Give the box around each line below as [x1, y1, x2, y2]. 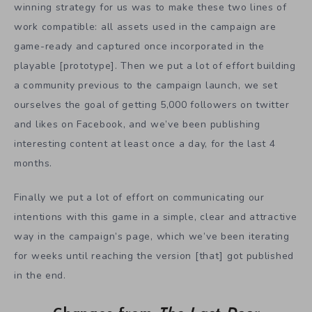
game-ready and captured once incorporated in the [14, 40, 265, 54]
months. [14, 157, 52, 171]
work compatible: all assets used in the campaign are [14, 20, 276, 34]
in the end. [14, 268, 66, 282]
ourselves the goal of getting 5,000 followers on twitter [14, 98, 290, 112]
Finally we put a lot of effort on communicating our [14, 190, 265, 204]
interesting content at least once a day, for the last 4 [14, 137, 276, 151]
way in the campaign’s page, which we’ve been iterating [14, 229, 290, 243]
